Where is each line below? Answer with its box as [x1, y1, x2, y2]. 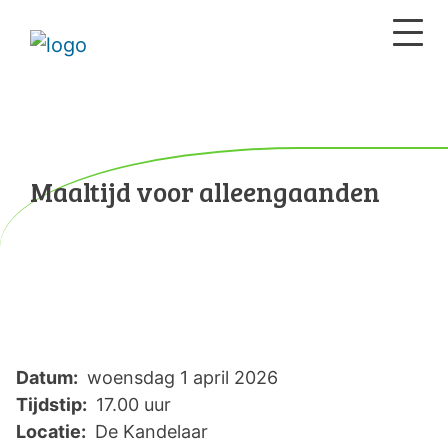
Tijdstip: [16, 394, 91, 415]
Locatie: [16, 421, 90, 442]
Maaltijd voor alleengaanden [30, 173, 380, 210]
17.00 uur [91, 394, 171, 415]
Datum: [16, 367, 82, 388]
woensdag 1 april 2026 [82, 367, 278, 388]
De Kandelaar [90, 421, 208, 442]
